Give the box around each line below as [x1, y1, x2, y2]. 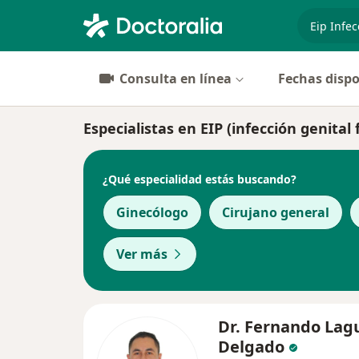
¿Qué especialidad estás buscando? [103, 171, 296, 187]
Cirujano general [222, 204, 329, 221]
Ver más [116, 245, 167, 263]
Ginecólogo [116, 204, 188, 221]
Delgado [218, 336, 288, 357]
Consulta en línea [119, 70, 232, 87]
